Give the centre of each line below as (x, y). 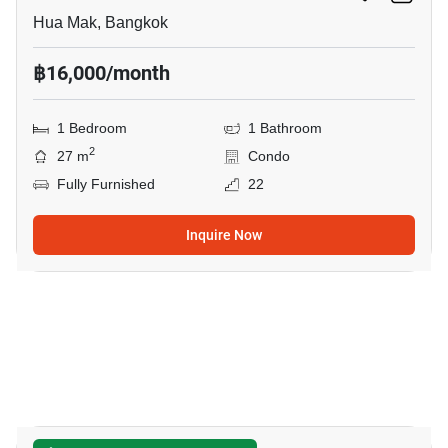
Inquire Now (224, 235)
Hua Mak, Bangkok (100, 23)
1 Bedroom (92, 128)
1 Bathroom (285, 128)
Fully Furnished (106, 184)
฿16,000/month (101, 73)
